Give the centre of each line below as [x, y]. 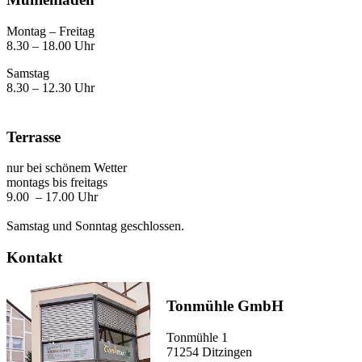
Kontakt [34, 257]
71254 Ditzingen [211, 352]
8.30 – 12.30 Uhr [51, 87]
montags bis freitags [57, 183]
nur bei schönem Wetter [67, 168]
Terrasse [34, 137]
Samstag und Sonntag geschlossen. [95, 226]
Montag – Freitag [60, 31]
